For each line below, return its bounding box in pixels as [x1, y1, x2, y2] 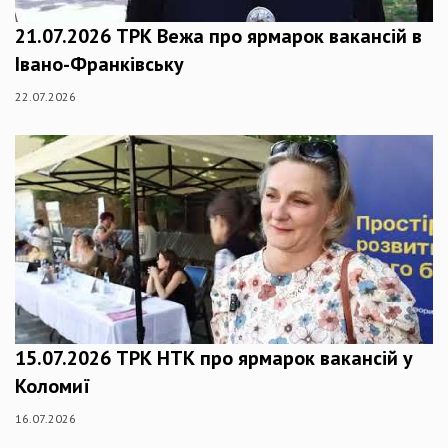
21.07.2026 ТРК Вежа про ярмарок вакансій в [15, 23, 422, 49]
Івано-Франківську [15, 51, 184, 77]
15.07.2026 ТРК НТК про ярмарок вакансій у [15, 345, 413, 371]
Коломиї [15, 373, 90, 399]
